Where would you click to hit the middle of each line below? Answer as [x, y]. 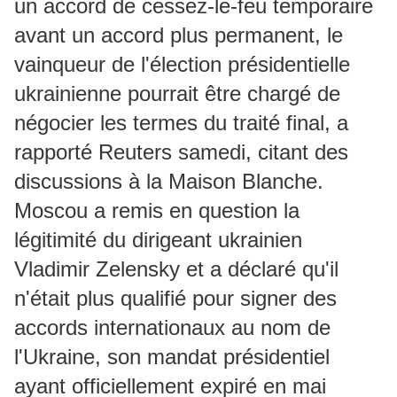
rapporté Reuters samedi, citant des [181, 152]
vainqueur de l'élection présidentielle [182, 65]
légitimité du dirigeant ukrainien [158, 240]
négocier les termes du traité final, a [181, 123]
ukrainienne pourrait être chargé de [177, 94]
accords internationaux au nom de [172, 328]
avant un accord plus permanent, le [179, 35]
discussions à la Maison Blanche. [169, 182]
